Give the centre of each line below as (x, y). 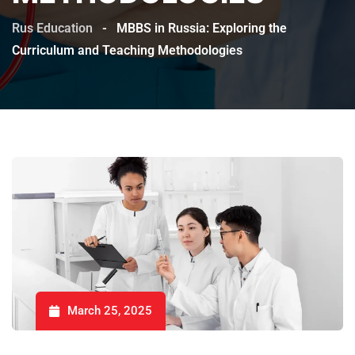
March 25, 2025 (110, 310)
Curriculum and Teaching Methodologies (127, 50)
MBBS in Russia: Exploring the (202, 28)
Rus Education (52, 28)
